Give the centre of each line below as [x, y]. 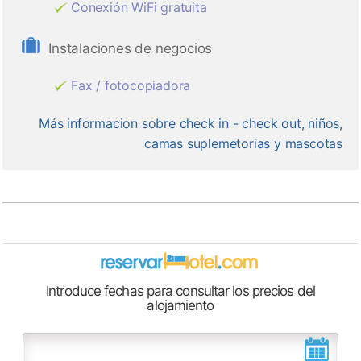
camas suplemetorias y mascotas [243, 144]
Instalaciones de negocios [131, 49]
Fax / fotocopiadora [131, 86]
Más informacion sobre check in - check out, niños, [191, 124]
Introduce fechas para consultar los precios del [180, 290]
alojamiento [180, 305]
